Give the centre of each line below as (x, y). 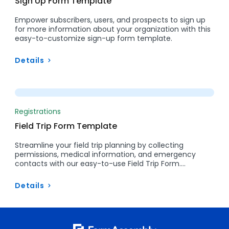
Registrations (38, 111)
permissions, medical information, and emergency (106, 154)
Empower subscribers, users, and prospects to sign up (110, 20)
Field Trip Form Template (66, 126)
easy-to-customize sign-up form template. (94, 38)
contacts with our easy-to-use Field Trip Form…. (100, 163)
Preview (123, 80)
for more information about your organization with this (113, 29)
